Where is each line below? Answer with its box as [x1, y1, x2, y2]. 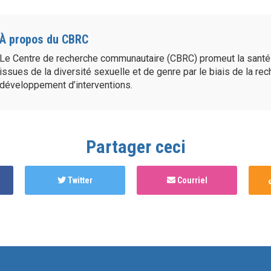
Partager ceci [85, 135, 186, 157]
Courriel [175, 175, 207, 185]
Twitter [66, 175, 93, 185]
